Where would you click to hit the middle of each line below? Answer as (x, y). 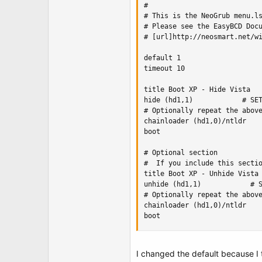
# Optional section (181, 153)
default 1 (162, 58)
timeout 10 (164, 68)
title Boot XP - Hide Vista (197, 89)
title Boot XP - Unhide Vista (201, 174)
